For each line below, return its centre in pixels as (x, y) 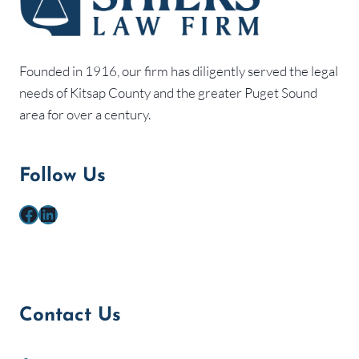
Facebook (58, 214)
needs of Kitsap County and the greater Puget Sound (168, 92)
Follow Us (63, 176)
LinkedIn (73, 214)
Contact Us (70, 315)
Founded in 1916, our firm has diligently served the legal (179, 71)
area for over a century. (85, 114)
